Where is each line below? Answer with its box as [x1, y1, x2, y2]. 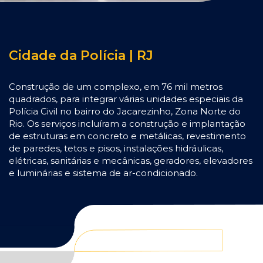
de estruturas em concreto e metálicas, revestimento [9, 130, 246, 142]
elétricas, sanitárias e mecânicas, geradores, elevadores [9, 155, 252, 167]
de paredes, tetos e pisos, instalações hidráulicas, [9, 143, 223, 154]
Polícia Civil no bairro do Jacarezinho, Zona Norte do [9, 106, 241, 117]
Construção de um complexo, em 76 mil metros [9, 81, 222, 93]
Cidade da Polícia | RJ [9, 48, 153, 64]
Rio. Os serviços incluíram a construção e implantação [9, 118, 245, 130]
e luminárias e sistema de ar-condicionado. [9, 167, 200, 179]
